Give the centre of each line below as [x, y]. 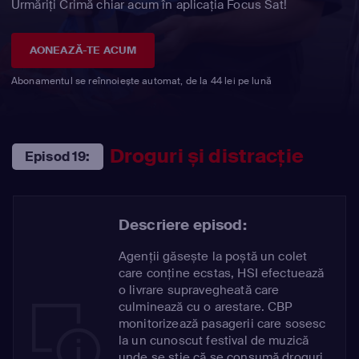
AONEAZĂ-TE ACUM [83, 50]
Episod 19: [58, 156]
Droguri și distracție [206, 156]
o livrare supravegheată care [199, 290]
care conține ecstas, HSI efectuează [222, 273]
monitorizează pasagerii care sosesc [222, 323]
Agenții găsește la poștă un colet [213, 256]
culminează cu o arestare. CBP [206, 307]
